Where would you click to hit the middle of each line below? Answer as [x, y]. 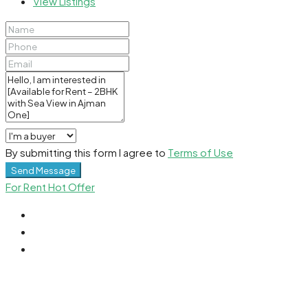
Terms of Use [200, 152]
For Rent [27, 186]
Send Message [43, 170]
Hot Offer [71, 186]
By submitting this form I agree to [87, 152]
